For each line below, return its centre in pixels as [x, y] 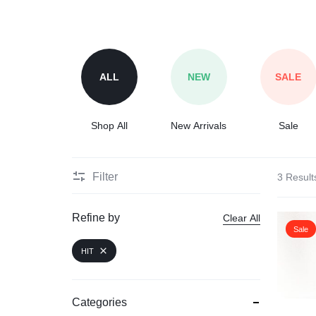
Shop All [110, 126]
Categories [99, 302]
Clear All [242, 218]
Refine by [96, 218]
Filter [105, 176]
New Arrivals [199, 126]
